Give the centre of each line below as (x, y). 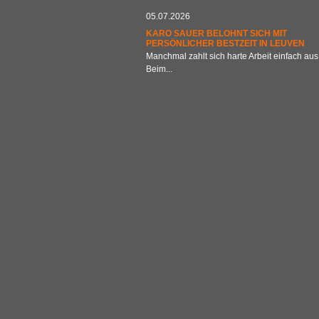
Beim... (159, 69)
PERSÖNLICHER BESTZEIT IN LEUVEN (225, 43)
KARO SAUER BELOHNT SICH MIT (216, 33)
